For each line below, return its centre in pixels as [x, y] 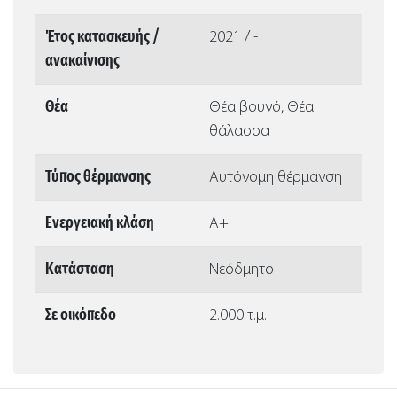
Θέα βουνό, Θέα [261, 108]
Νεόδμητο [241, 270]
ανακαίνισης [82, 62]
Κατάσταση [80, 270]
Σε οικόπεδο [81, 316]
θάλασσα [239, 132]
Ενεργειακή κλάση [100, 224]
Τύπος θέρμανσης [98, 178]
